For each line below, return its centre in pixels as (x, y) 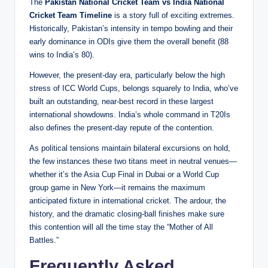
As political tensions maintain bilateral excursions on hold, (130, 148)
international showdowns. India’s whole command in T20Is (130, 115)
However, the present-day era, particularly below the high (127, 75)
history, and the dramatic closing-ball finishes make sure (127, 214)
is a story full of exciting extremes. (173, 16)
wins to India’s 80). (62, 55)
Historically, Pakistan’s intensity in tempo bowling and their (131, 29)
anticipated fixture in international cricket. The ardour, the (128, 201)
